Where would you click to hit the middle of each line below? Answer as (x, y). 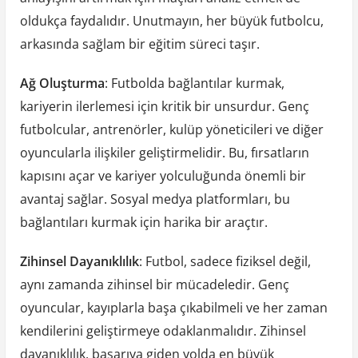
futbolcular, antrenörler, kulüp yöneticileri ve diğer (171, 130)
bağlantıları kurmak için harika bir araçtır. (143, 223)
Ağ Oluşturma (62, 84)
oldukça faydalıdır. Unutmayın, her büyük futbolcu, (171, 21)
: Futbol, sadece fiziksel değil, (225, 262)
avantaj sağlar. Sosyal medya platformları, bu (155, 199)
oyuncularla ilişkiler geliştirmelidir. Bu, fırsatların (164, 153)
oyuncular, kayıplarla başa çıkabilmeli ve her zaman (173, 308)
